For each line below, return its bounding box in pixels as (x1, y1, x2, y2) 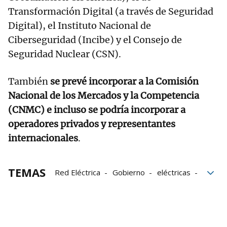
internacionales (8, 132, 78, 144)
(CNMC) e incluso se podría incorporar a (8, 103, 185, 116)
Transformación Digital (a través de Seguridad (8, 5, 213, 17)
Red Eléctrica (55, 167, 100, 177)
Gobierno (112, 167, 145, 177)
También (8, 75, 50, 87)
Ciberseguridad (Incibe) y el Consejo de (8, 33, 182, 46)
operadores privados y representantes (8, 118, 175, 130)
